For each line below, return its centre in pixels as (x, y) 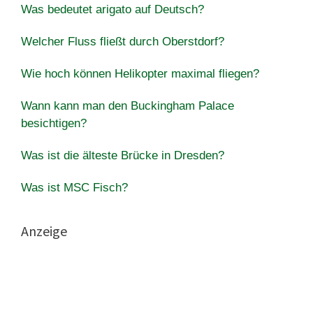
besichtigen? (54, 123)
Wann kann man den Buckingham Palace (128, 105)
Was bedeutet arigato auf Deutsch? (112, 9)
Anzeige (44, 231)
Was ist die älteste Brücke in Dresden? (123, 155)
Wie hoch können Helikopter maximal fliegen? (140, 73)
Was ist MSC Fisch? (74, 187)
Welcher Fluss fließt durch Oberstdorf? (123, 41)
